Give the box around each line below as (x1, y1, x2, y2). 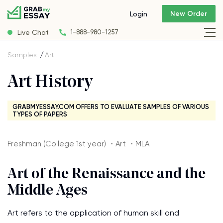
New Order (170, 9, 207, 18)
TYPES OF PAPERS (12, 111, 67, 118)
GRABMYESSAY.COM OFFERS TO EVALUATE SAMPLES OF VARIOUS (12, 103, 209, 111)
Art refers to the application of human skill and (7, 208, 179, 218)
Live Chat (17, 28, 49, 36)
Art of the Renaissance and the (7, 167, 206, 182)
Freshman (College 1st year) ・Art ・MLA (7, 139, 149, 148)
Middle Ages (7, 183, 88, 199)
